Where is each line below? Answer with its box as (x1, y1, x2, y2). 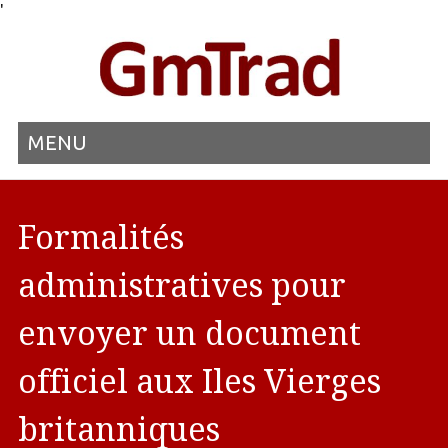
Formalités (17, 219, 184, 258)
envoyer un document (17, 315, 361, 354)
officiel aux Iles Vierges (17, 363, 381, 402)
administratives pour (17, 267, 346, 306)
